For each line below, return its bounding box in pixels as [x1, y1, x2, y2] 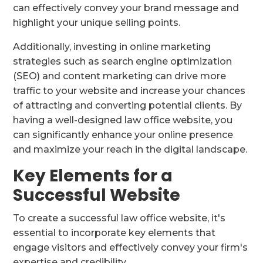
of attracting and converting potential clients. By [13, 100, 242, 112]
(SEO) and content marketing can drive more [13, 70, 227, 82]
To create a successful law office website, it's [13, 213, 226, 224]
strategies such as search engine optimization [13, 56, 232, 68]
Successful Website [13, 184, 181, 207]
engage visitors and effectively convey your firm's [13, 242, 248, 254]
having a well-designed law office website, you [13, 114, 233, 126]
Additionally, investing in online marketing [13, 41, 211, 53]
